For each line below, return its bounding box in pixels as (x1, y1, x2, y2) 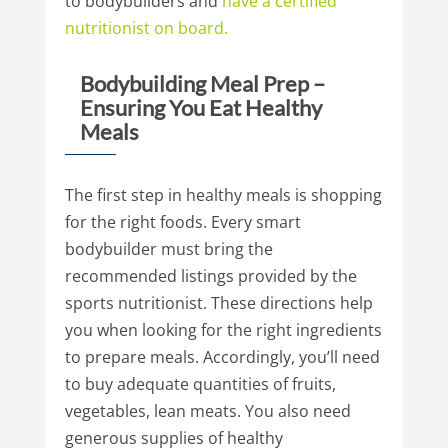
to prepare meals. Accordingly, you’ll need (64, 345, 380, 368)
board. (177, 16, 228, 39)
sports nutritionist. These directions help (64, 291, 373, 314)
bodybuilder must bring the (64, 237, 273, 260)
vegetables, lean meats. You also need (64, 399, 351, 422)
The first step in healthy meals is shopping (64, 183, 382, 206)
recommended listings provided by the (64, 264, 357, 287)
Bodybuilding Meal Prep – (79, 69, 325, 97)
